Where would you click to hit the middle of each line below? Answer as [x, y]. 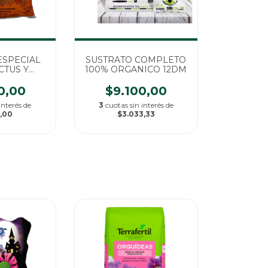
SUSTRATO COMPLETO [136, 60]
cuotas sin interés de [139, 105]
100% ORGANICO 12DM [136, 69]
